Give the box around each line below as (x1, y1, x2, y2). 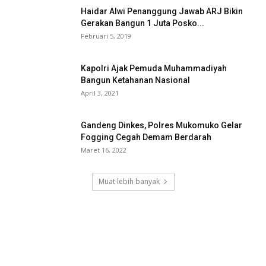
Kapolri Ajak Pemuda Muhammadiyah (81, 64, 227, 74)
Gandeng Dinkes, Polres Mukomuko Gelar (81, 121, 242, 131)
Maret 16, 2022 (81, 145, 126, 155)
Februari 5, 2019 (81, 31, 131, 41)
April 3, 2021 (81, 88, 119, 98)
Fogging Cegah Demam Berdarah (81, 132, 211, 142)
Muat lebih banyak (98, 176, 160, 187)
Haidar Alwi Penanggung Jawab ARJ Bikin (81, 7, 243, 17)
